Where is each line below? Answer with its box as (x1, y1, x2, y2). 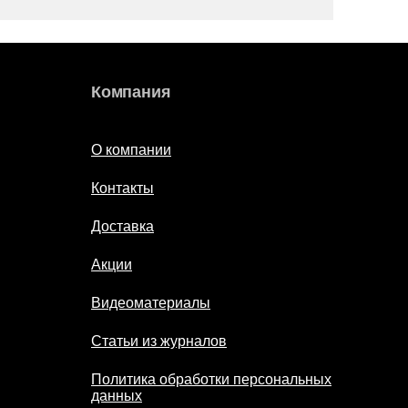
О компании (91, 142, 171, 158)
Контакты (91, 180, 154, 197)
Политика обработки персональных (91, 372, 331, 388)
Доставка (91, 219, 154, 235)
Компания (91, 83, 171, 102)
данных (91, 388, 142, 404)
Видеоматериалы (91, 295, 210, 311)
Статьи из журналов (91, 333, 227, 350)
